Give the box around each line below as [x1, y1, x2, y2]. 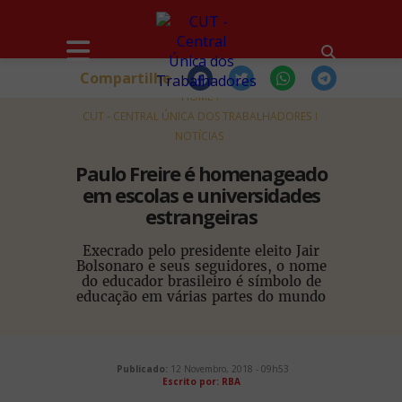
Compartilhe [80, 67, 171, 88]
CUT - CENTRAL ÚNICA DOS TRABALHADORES [83, 109, 311, 124]
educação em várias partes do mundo [76, 288, 326, 305]
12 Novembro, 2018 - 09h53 [167, 363, 289, 375]
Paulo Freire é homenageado [75, 160, 327, 187]
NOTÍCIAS [175, 128, 223, 144]
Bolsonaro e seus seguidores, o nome [75, 258, 327, 275]
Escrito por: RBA [162, 375, 240, 388]
